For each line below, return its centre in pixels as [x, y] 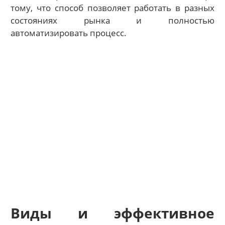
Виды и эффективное [113, 213]
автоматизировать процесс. [69, 33]
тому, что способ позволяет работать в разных [113, 8]
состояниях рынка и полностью [113, 21]
